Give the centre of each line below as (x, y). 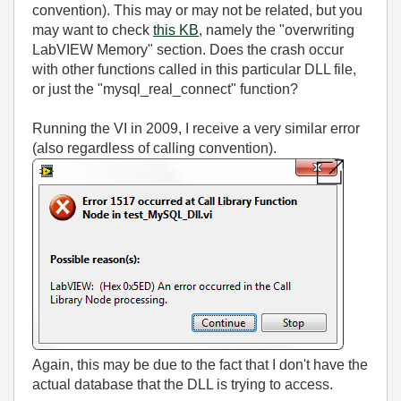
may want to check (93, 30)
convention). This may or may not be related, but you (197, 10)
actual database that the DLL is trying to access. (183, 384)
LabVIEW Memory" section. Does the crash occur (188, 50)
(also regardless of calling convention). (154, 148)
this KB (176, 30)
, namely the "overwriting (277, 30)
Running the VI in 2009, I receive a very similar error (196, 128)
